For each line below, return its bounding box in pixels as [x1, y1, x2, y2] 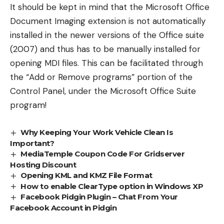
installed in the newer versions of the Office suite [10, 29, 204, 40]
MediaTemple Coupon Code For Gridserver [20, 148, 185, 158]
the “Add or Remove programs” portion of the [10, 71, 192, 82]
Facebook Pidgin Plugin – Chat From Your [20, 192, 178, 202]
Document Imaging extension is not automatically [10, 15, 205, 26]
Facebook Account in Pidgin [10, 203, 116, 213]
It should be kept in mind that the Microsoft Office [10, 1, 209, 12]
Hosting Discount [10, 159, 76, 169]
